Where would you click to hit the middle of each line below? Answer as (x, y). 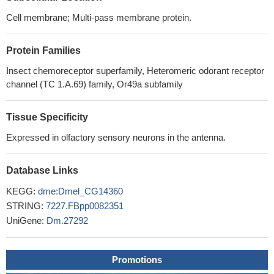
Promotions (137, 260)
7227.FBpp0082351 (85, 206)
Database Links (42, 170)
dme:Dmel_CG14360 (80, 191)
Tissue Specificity (47, 117)
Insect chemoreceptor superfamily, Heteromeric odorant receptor (135, 71)
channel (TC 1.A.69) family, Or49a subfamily (94, 84)
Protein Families (43, 50)
